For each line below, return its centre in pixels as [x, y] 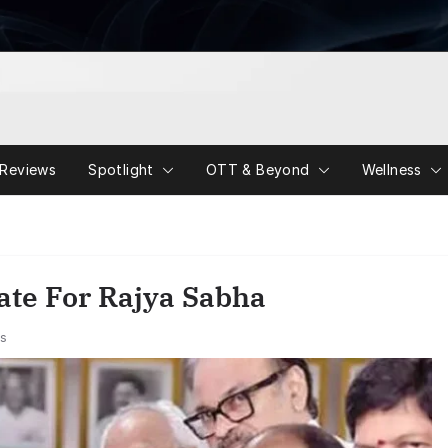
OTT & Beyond [257, 170]
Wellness [391, 170]
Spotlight [121, 170]
